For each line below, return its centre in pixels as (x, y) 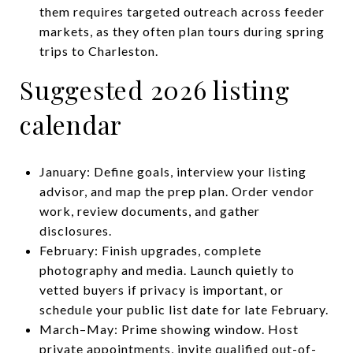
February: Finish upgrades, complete (150, 250)
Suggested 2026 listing (155, 89)
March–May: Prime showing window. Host (169, 329)
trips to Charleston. (98, 50)
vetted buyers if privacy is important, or (161, 289)
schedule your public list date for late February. (184, 309)
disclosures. (75, 230)
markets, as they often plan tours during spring (182, 31)
